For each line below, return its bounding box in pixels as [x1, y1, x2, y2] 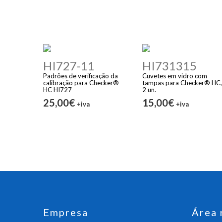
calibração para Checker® [43, 78, 119, 87]
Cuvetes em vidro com [142, 71, 207, 80]
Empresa [43, 206, 88, 218]
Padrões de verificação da [43, 71, 118, 80]
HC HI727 [43, 85, 72, 94]
